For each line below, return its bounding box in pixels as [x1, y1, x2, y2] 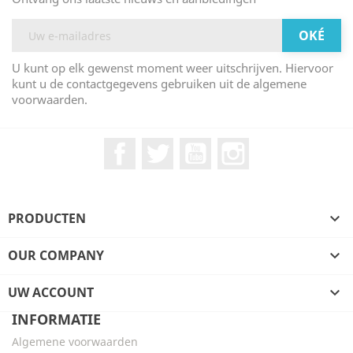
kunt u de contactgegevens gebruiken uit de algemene [12, 76, 307, 91]
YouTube [211, 137, 264, 154]
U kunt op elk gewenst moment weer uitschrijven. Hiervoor [12, 60, 333, 76]
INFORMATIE [12, 310, 101, 329]
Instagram [249, 137, 311, 154]
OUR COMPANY [8, 247, 104, 264]
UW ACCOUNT [8, 284, 94, 301]
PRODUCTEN [8, 210, 86, 227]
